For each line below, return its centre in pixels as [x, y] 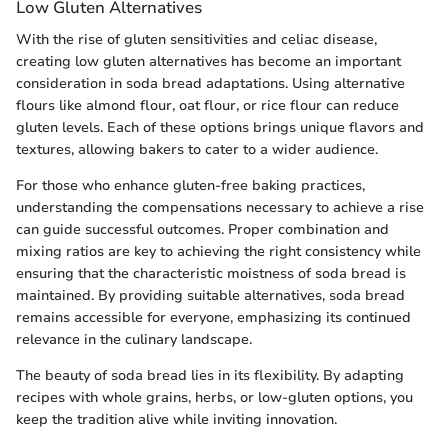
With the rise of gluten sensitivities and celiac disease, [196, 39]
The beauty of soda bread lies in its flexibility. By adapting [210, 375]
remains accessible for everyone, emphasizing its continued [213, 317]
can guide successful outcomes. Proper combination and [202, 229]
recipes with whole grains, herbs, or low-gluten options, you [214, 397]
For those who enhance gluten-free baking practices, [190, 185]
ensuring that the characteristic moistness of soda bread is [211, 273]
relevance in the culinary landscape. [134, 339]
